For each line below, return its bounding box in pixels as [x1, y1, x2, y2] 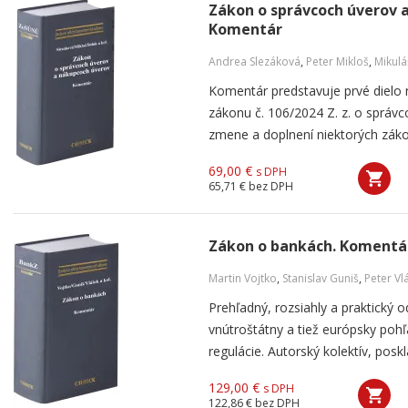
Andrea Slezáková [209, 54, 301, 69]
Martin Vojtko [209, 270, 277, 286]
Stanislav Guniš [282, 270, 359, 286]
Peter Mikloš [306, 54, 369, 69]
